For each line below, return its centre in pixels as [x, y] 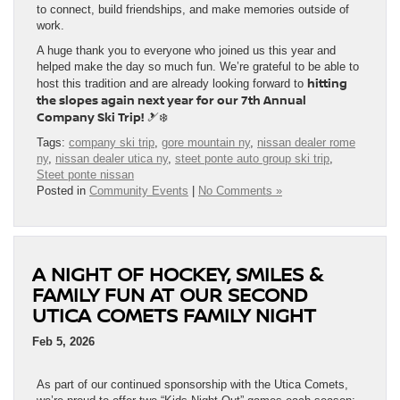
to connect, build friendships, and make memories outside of [193, 9]
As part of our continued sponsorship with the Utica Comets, [192, 384]
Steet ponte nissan [85, 174]
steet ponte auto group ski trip [252, 158]
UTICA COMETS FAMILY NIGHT [174, 314]
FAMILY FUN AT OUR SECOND [170, 294]
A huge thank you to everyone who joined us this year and [186, 50]
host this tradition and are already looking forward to [172, 83]
